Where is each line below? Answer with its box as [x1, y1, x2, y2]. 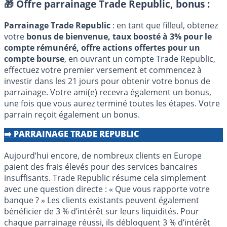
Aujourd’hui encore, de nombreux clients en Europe [4, 150, 202, 162]
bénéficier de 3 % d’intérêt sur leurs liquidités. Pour [4, 206, 199, 217]
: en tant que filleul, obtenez [110, 20, 218, 31]
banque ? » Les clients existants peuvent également [4, 195, 199, 206]
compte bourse [4, 53, 64, 65]
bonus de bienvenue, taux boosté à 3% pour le [26, 31, 212, 43]
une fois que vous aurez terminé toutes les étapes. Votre [4, 98, 220, 109]
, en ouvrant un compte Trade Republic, [64, 53, 215, 65]
